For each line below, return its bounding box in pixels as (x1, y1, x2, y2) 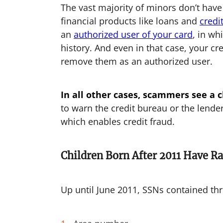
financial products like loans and (60, 15, 200, 27)
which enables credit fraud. (60, 115, 175, 127)
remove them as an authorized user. (60, 55, 213, 67)
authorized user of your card (73, 28, 193, 40)
